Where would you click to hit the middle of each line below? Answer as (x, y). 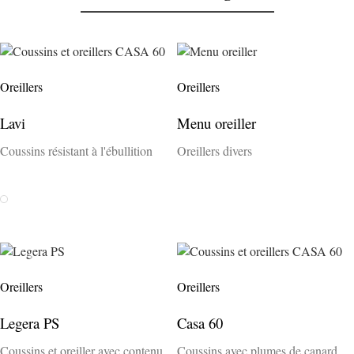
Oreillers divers (214, 150)
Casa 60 (200, 322)
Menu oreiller (216, 122)
